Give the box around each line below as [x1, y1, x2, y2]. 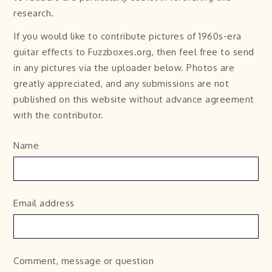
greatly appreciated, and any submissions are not [13, 77, 229, 89]
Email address [13, 197, 75, 209]
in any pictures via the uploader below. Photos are [13, 61, 235, 73]
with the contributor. [13, 109, 104, 121]
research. [13, 7, 54, 19]
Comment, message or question [13, 254, 154, 267]
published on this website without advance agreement [13, 93, 254, 105]
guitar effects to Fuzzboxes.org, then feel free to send [13, 46, 254, 58]
